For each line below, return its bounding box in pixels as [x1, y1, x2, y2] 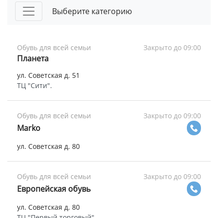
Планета [17, 53, 49, 64]
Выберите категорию [52, 6, 132, 17]
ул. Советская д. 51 [17, 71, 80, 80]
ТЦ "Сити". [17, 81, 52, 90]
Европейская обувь [17, 183, 91, 194]
